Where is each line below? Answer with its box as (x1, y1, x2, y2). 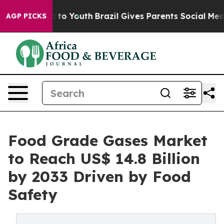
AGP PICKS (6, 11, 46, 20)
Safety (8, 185, 57, 204)
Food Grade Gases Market (8, 131, 207, 150)
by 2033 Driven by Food (8, 167, 191, 186)
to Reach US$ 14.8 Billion (8, 149, 200, 168)
